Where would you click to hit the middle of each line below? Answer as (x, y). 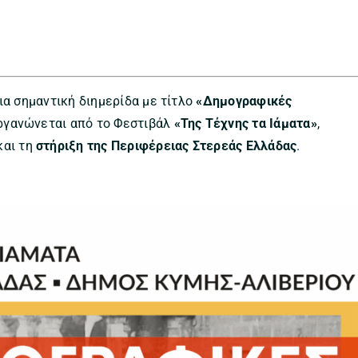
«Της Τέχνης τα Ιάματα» (245, 123)
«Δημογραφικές (244, 101)
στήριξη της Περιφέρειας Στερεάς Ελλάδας (166, 145)
